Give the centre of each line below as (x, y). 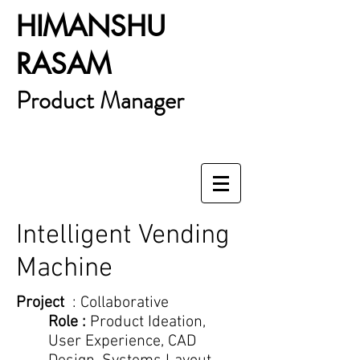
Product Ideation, (146, 322)
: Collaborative (119, 303)
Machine (64, 269)
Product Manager (100, 100)
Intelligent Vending (123, 236)
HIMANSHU (91, 26)
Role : (67, 322)
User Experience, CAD (122, 342)
